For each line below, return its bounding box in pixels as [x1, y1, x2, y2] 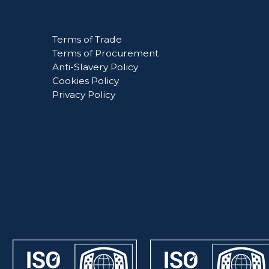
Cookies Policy [52, 75, 119, 87]
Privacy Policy [52, 89, 115, 101]
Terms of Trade [52, 34, 122, 46]
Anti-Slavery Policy [52, 61, 138, 73]
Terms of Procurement [52, 47, 159, 59]
